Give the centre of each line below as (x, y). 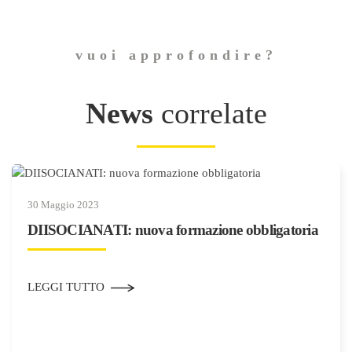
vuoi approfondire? (176, 55)
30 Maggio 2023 (63, 205)
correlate (210, 113)
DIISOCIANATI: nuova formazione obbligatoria (173, 230)
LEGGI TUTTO (66, 287)
